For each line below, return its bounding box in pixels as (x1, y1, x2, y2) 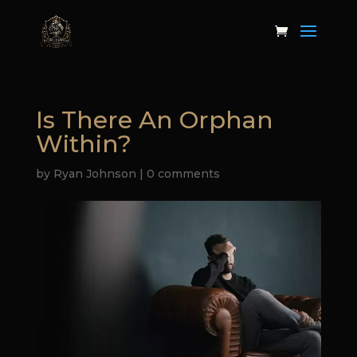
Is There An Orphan (35, 105, 273, 135)
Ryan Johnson (53, 167, 136, 181)
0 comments (146, 167, 220, 181)
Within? (35, 129, 131, 159)
